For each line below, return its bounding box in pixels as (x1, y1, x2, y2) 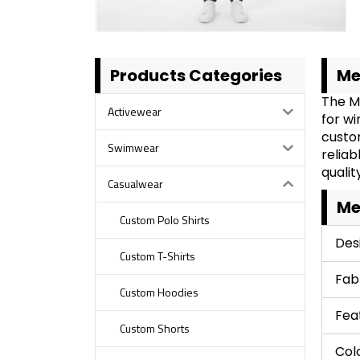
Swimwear (107, 139, 159, 157)
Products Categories (109, 63, 282, 87)
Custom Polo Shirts (119, 211, 210, 229)
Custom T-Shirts (119, 247, 195, 265)
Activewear (107, 103, 162, 121)
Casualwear (107, 175, 163, 193)
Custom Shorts (119, 320, 190, 337)
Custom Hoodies (119, 284, 198, 301)
